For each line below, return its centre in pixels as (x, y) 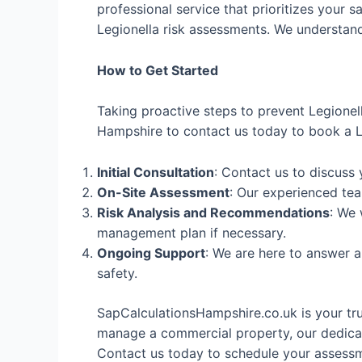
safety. (117, 273)
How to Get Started (158, 70)
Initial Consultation (156, 172)
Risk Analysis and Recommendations (213, 212)
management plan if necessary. (192, 232)
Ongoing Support (151, 253)
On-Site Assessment (163, 192)
